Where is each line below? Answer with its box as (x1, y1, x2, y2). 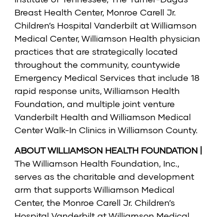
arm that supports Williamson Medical (15, 184, 174, 195)
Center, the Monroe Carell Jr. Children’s (15, 197, 175, 208)
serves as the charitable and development (15, 171, 194, 182)
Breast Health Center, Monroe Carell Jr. (15, 7, 176, 18)
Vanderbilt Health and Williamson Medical (15, 111, 191, 123)
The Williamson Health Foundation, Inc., (15, 158, 179, 169)
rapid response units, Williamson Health (15, 85, 180, 96)
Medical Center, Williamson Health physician (15, 33, 200, 44)
